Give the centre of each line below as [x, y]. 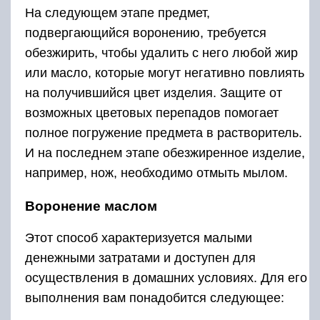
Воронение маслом [91, 206]
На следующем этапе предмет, [117, 13]
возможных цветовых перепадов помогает [152, 113]
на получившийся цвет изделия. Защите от [154, 93]
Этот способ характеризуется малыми [139, 238]
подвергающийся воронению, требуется [146, 33]
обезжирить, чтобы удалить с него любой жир [161, 53]
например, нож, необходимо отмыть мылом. [156, 173]
